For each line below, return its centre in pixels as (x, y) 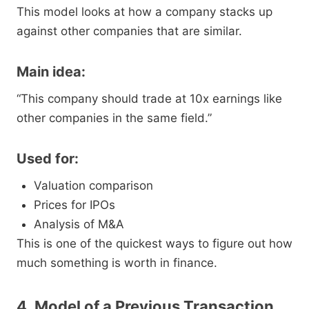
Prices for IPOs (74, 205)
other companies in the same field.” (114, 118)
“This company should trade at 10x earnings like (149, 99)
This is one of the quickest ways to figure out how (154, 244)
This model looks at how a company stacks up (144, 12)
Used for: (48, 159)
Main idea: (51, 72)
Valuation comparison (93, 186)
